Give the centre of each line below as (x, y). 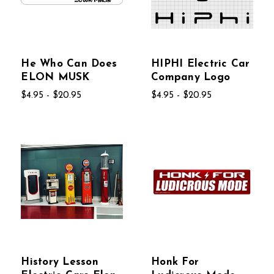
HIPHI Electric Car (201, 64)
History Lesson (60, 262)
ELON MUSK (55, 78)
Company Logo (191, 78)
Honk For (175, 262)
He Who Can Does (69, 64)
